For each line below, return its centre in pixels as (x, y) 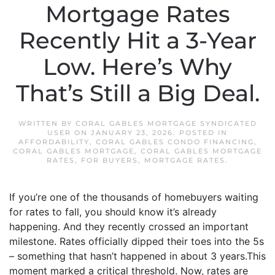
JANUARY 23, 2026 (132, 133)
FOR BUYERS (110, 160)
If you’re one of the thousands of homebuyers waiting (134, 197)
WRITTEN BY (47, 123)
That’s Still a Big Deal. (137, 93)
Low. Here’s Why (137, 67)
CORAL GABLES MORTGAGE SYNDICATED (166, 123)
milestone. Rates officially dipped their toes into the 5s (137, 241)
